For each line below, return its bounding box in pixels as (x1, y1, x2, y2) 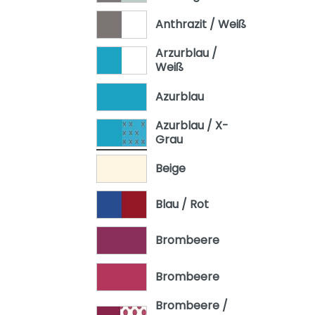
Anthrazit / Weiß (155, 16, 246, 33)
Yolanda (87, 103, 132, 120)
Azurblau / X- (155, 117, 229, 134)
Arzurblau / (155, 45, 217, 62)
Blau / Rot (155, 196, 209, 213)
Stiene (87, 78, 122, 95)
